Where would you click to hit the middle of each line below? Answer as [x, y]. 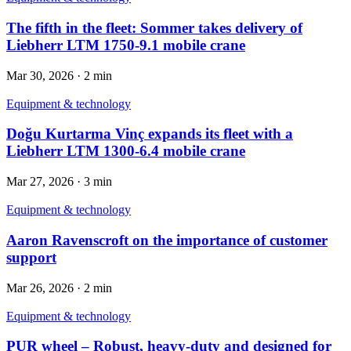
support [31, 257]
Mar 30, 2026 [40, 75]
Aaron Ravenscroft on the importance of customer [167, 240]
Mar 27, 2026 [40, 182]
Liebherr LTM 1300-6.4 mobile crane [126, 151]
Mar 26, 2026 [40, 288]
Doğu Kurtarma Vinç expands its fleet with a [150, 134]
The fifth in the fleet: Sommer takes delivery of [154, 28]
